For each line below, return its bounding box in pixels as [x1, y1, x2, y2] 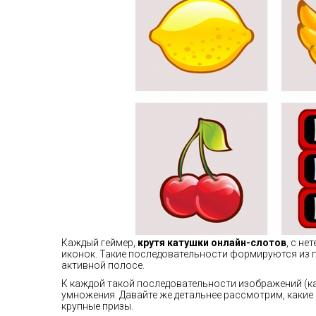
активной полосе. [61, 260, 145, 271]
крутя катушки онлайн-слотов [138, 237, 286, 248]
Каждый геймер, [61, 237, 138, 248]
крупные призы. [61, 300, 133, 312]
